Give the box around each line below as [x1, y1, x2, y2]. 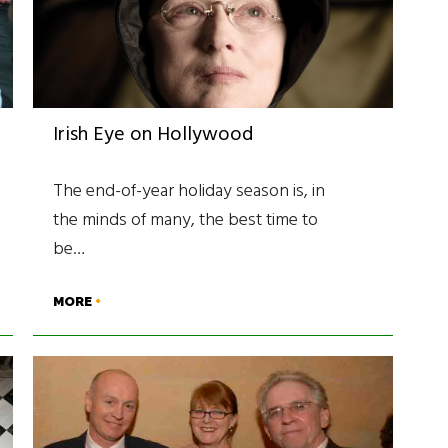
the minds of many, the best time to [53, 205, 319, 235]
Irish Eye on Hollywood [53, 118, 254, 151]
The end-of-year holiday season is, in [53, 176, 326, 206]
